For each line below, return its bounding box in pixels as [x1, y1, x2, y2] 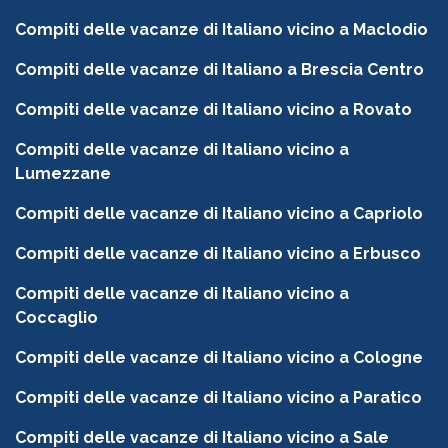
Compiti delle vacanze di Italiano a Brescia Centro [15, 60, 424, 80]
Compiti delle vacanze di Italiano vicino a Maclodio [15, 20, 428, 40]
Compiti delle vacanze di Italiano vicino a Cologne [15, 348, 423, 368]
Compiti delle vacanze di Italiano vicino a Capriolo [15, 204, 423, 224]
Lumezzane [15, 164, 111, 184]
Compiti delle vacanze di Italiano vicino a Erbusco [15, 244, 421, 264]
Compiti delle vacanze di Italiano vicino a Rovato [15, 100, 412, 120]
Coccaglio [15, 308, 98, 328]
